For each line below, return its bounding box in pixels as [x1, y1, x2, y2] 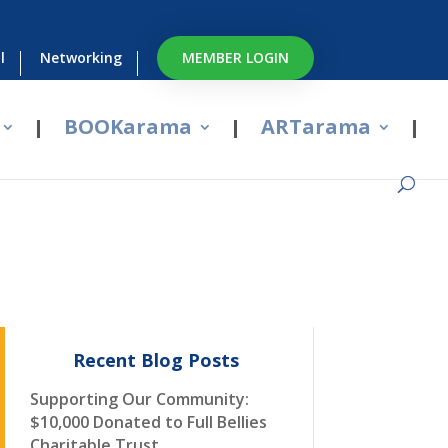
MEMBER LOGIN [181, 48, 289, 67]
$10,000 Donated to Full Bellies [29, 411, 267, 433]
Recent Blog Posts [73, 348, 240, 372]
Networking [39, 48, 122, 67]
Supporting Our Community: [29, 388, 249, 410]
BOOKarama [64, 113, 192, 140]
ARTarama [261, 113, 371, 140]
